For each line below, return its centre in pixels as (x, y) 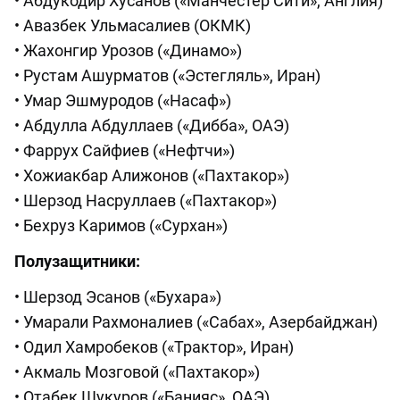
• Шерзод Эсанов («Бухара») (118, 297)
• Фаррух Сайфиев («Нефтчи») (125, 150)
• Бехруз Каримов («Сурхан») (121, 225)
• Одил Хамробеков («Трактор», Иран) (154, 347)
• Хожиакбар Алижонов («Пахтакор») (152, 175)
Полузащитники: (77, 261)
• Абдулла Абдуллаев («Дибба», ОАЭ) (152, 125)
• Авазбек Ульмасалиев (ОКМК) (133, 25)
